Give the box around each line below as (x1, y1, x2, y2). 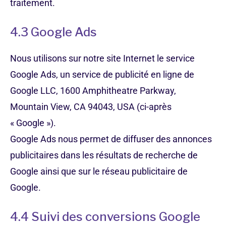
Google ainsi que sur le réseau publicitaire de (10, 166, 188, 177)
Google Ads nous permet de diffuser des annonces (10, 134, 212, 144)
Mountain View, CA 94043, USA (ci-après (10, 101, 172, 112)
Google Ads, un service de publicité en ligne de (10, 69, 194, 80)
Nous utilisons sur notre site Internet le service (10, 53, 195, 64)
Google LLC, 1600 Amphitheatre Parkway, (10, 85, 176, 96)
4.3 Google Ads (10, 25, 97, 39)
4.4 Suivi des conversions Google (10, 209, 200, 224)
